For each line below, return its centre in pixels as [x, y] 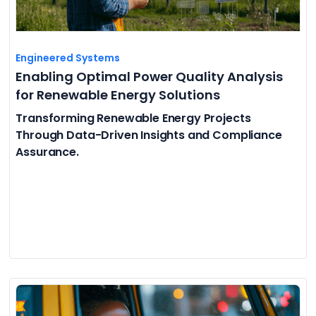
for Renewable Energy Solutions [118, 95]
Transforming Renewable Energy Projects [133, 118]
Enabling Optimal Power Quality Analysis [150, 76]
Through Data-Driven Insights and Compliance [149, 135]
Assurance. [47, 152]
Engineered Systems [68, 57]
